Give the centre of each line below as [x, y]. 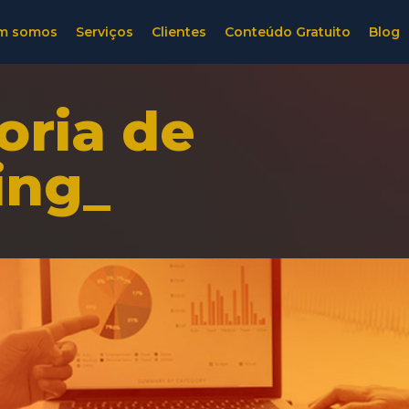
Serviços [104, 32]
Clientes [178, 32]
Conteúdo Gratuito [287, 32]
